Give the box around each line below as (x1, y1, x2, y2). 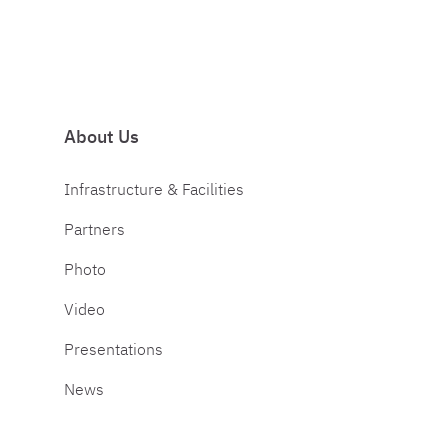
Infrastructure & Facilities (64, 179, 244, 199)
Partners (64, 219, 125, 239)
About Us (64, 125, 139, 148)
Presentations (64, 339, 163, 359)
